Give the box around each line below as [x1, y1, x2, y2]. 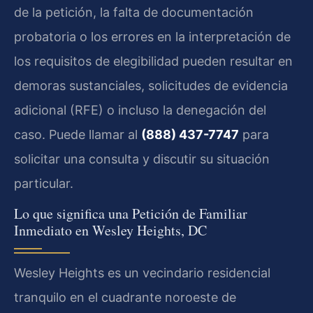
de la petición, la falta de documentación [14, 5, 254, 20]
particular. [14, 176, 73, 191]
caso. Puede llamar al [14, 127, 141, 142]
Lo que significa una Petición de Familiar [14, 204, 247, 224]
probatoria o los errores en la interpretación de [14, 29, 291, 44]
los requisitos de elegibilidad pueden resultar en [14, 54, 293, 68]
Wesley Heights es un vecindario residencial [14, 265, 270, 281]
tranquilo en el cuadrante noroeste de [14, 290, 236, 305]
